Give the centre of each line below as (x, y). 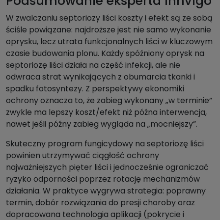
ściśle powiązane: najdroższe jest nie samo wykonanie (109, 30)
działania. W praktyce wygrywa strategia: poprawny (106, 191)
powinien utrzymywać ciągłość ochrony (82, 156)
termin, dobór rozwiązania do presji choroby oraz (100, 203)
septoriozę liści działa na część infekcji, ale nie (93, 65)
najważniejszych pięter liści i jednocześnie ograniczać (107, 167)
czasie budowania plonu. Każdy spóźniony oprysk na (105, 54)
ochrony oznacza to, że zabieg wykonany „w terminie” (109, 101)
